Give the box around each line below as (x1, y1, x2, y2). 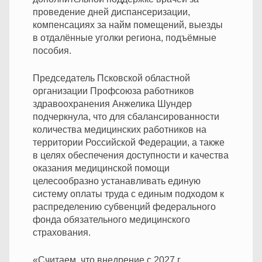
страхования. (33, 227, 91, 237)
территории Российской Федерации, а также (33, 137, 225, 147)
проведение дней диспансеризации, (33, 6, 190, 17)
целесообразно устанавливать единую (33, 175, 201, 186)
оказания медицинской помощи (33, 163, 170, 173)
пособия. (33, 45, 71, 56)
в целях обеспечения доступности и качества (33, 150, 229, 160)
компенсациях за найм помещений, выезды (33, 19, 223, 30)
